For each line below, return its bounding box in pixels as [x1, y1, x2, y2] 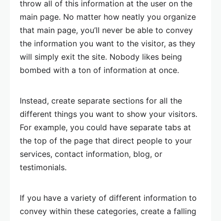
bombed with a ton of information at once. [20, 65, 179, 75]
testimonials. [20, 162, 67, 173]
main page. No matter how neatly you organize [20, 12, 196, 22]
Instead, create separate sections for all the [20, 96, 182, 106]
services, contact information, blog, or [20, 149, 162, 159]
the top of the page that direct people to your [20, 136, 192, 146]
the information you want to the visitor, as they [20, 38, 195, 49]
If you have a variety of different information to [20, 193, 197, 203]
